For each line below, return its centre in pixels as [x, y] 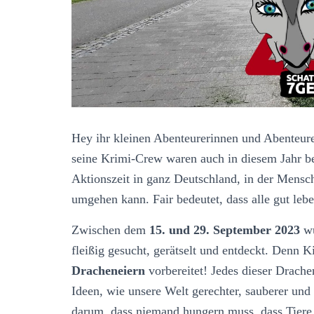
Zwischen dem [110, 230]
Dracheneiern [108, 270]
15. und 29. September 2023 [225, 230]
